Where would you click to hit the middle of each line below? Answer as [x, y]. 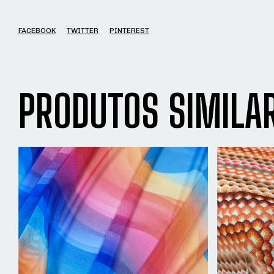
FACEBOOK [37, 30]
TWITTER [83, 30]
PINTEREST [129, 30]
